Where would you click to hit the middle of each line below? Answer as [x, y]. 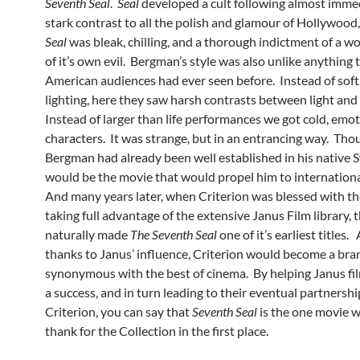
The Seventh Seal [175, 235]
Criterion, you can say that [119, 312]
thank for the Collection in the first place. [157, 331]
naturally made [88, 235]
